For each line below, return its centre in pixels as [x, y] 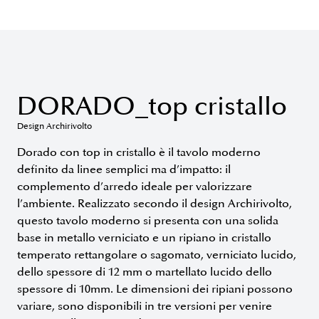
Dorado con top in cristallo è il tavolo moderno [139, 153]
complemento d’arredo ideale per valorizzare [135, 187]
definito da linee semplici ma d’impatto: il [124, 170]
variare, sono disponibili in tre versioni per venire [145, 307]
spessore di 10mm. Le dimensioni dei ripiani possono [155, 289]
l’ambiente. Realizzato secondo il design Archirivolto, [155, 204]
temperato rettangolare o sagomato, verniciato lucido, [157, 255]
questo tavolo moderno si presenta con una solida [148, 221]
